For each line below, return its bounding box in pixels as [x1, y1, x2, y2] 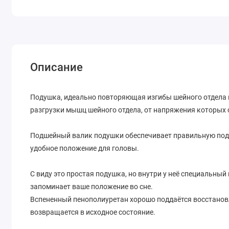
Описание [30, 61, 83, 74]
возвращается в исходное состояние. [30, 208, 156, 216]
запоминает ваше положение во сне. [30, 182, 153, 191]
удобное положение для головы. [30, 144, 140, 152]
